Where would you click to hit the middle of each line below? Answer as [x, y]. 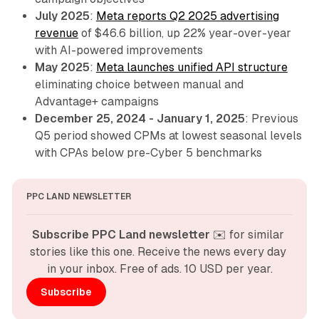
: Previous [271, 119]
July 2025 [62, 16]
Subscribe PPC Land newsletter [121, 235]
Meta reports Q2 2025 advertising [187, 16]
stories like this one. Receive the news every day [158, 252]
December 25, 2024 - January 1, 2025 [140, 119]
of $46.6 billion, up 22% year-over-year [184, 33]
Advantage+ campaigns [96, 102]
